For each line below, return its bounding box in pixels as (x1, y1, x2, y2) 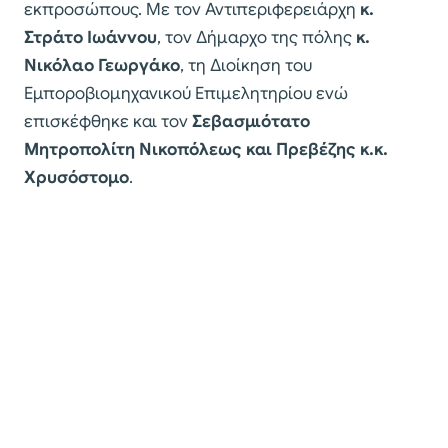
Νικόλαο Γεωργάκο (24, 54, 180, 76)
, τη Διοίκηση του (180, 54, 312, 76)
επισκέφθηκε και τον (24, 110, 192, 132)
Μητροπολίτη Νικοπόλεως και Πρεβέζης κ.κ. (24, 138, 388, 160)
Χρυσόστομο (24, 166, 129, 188)
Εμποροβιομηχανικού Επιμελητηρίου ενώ (24, 82, 348, 104)
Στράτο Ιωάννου (24, 26, 157, 48)
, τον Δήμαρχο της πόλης (157, 26, 356, 48)
